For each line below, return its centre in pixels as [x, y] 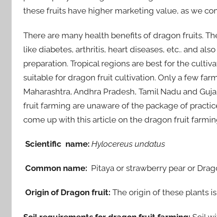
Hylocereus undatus [128, 144]
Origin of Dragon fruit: [69, 193]
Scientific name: [57, 144]
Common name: [57, 168]
